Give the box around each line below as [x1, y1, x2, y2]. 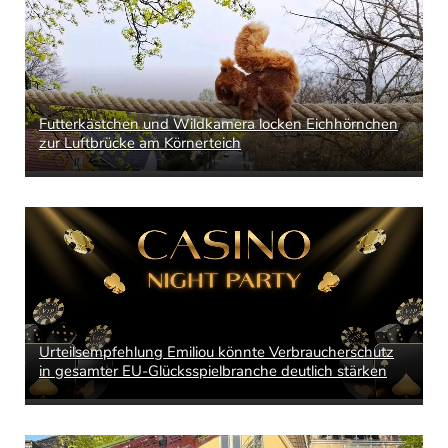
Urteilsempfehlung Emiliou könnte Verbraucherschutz [39, 341, 394, 362]
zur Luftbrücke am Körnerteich [39, 133, 241, 154]
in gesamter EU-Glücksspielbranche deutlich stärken [39, 360, 387, 381]
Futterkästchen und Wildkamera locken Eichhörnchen [39, 114, 398, 135]
